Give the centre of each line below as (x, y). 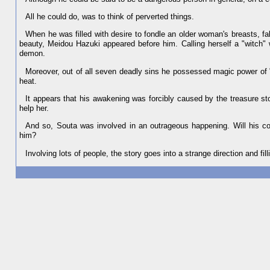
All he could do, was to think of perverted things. (110, 16)
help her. (34, 108)
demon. (33, 54)
